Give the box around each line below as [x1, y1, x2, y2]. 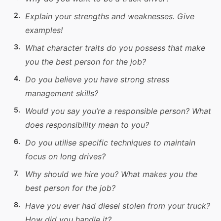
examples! [25, 25, 63, 35]
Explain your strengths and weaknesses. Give [25, 11, 194, 21]
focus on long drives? [25, 151, 106, 161]
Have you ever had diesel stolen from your [25, 201, 187, 211]
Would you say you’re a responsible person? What [25, 106, 211, 116]
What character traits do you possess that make [25, 43, 205, 53]
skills [76, 88, 94, 98]
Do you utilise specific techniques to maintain [25, 138, 195, 147]
